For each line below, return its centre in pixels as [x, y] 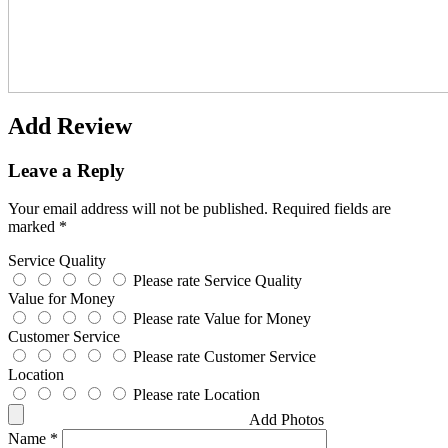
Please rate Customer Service [224, 357]
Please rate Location [196, 395]
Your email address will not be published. [138, 209]
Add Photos [286, 420]
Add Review [70, 125]
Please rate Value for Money [222, 319]
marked [33, 227]
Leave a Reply [66, 170]
